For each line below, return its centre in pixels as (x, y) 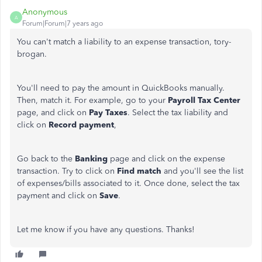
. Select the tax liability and (178, 113)
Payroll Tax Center (203, 100)
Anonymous (45, 12)
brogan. (32, 54)
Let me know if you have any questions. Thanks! (107, 230)
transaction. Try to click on (67, 171)
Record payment (81, 125)
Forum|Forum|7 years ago (63, 23)
